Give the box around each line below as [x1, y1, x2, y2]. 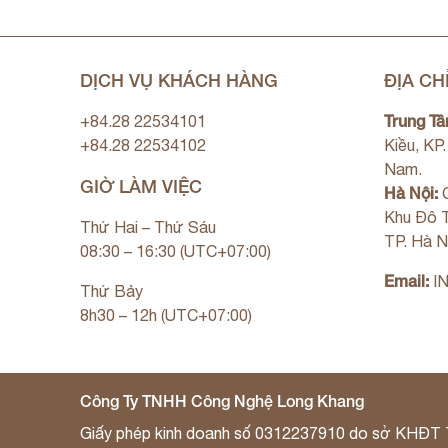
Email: [383, 270, 429, 290]
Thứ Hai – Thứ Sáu [80, 217, 216, 236]
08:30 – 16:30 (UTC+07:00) [80, 241, 271, 260]
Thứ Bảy [80, 281, 143, 300]
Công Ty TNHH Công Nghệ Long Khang [80, 390, 364, 410]
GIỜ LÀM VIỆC [80, 174, 202, 197]
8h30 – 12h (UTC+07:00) [80, 305, 252, 324]
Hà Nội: [383, 182, 438, 202]
